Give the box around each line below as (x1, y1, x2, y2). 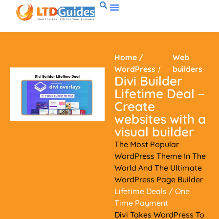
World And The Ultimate (114, 163, 202, 173)
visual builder (114, 124, 194, 140)
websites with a (114, 111, 206, 127)
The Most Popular (114, 139, 179, 149)
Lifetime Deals (114, 186, 167, 196)
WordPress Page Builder (114, 175, 203, 184)
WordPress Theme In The (114, 151, 206, 161)
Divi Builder (114, 73, 182, 89)
